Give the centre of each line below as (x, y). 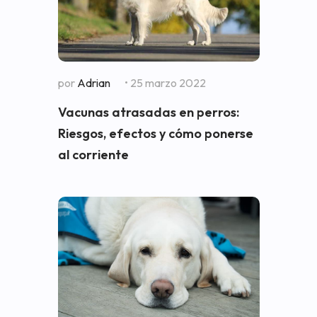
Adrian (93, 83)
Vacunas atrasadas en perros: (148, 112)
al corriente (93, 155)
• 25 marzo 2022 (165, 83)
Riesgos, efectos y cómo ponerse (155, 133)
